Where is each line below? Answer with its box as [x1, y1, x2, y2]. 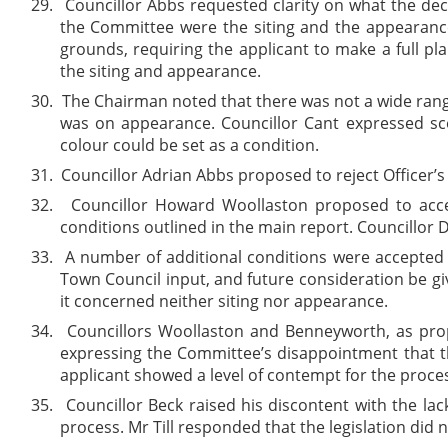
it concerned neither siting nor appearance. [59, 289, 388, 312]
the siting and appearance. [59, 59, 261, 82]
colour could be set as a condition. [59, 133, 319, 156]
